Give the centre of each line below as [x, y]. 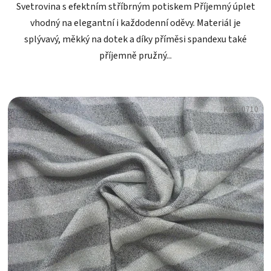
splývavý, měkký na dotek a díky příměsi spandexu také [135, 40]
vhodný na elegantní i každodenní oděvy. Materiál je [135, 23]
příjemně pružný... [135, 56]
